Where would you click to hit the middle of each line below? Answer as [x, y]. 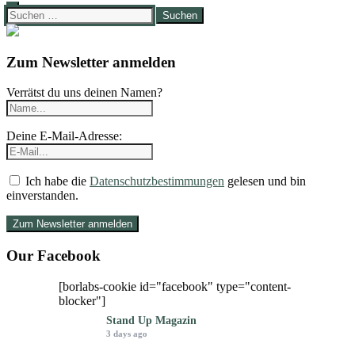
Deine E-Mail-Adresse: [64, 136]
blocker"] [82, 300]
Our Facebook [53, 256]
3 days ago [127, 333]
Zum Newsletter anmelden [91, 62]
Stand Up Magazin [151, 320]
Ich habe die [56, 181]
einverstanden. [42, 196]
